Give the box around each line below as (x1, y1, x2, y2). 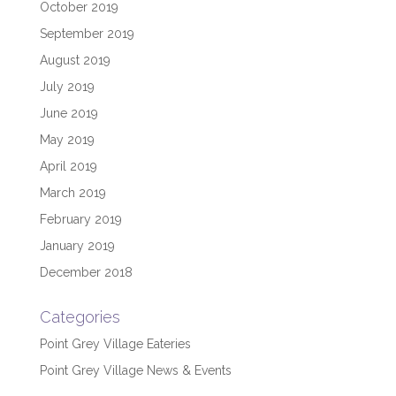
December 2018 (39, 264, 133, 279)
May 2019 (39, 132, 95, 147)
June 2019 (39, 105, 98, 120)
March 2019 (39, 185, 106, 200)
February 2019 (39, 211, 122, 226)
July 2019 (39, 79, 95, 94)
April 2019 (39, 158, 97, 173)
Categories (39, 307, 120, 326)
